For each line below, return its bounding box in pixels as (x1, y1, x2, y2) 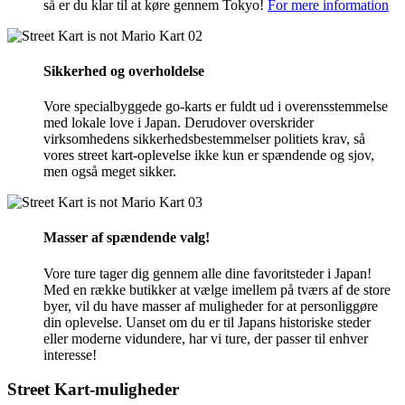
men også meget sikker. (43, 164, 176, 180)
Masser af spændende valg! (43, 230, 210, 246)
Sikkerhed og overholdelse (43, 62, 204, 79)
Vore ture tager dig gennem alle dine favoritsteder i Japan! (43, 265, 372, 281)
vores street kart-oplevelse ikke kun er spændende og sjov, (43, 147, 374, 164)
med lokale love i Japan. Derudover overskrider (43, 115, 314, 131)
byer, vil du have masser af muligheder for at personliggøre (43, 297, 378, 314)
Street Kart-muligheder (7, 380, 179, 400)
